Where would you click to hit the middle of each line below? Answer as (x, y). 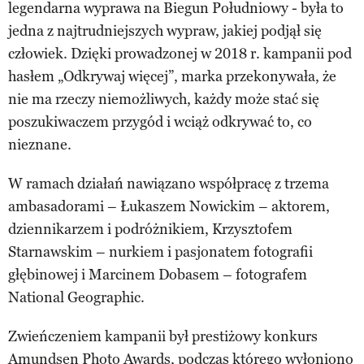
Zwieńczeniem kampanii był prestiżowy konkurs (163, 336)
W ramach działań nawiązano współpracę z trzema (169, 183)
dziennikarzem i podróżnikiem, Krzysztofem (150, 229)
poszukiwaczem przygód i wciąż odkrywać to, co (160, 121)
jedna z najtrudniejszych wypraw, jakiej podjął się (165, 30)
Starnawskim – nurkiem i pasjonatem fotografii (160, 251)
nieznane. (40, 144)
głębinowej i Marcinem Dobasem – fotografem (158, 274)
